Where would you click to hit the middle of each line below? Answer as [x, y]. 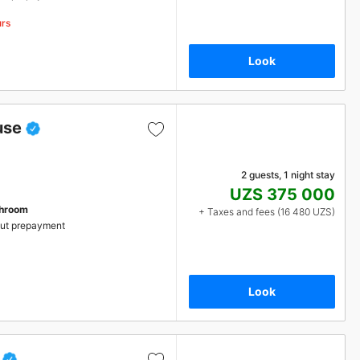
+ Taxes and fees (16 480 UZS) [267, 212]
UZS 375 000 [282, 194]
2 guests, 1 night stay [288, 175]
